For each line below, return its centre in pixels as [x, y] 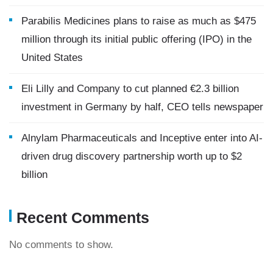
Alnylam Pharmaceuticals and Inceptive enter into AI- [142, 138]
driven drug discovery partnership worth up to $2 [132, 156]
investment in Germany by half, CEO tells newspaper [142, 107]
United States [52, 57]
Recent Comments [83, 217]
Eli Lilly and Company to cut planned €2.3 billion [130, 88]
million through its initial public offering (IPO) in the [136, 39]
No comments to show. [61, 244]
